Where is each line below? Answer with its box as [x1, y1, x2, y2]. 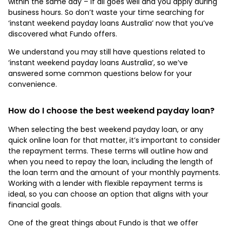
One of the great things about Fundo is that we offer [8, 217, 198, 228]
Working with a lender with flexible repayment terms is [8, 178, 203, 188]
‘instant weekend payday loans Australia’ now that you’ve [8, 17, 214, 28]
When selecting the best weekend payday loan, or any [8, 124, 203, 135]
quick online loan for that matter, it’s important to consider [8, 135, 220, 145]
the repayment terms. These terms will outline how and [8, 145, 208, 156]
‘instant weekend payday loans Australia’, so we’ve [8, 57, 188, 68]
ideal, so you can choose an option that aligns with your [8, 188, 208, 199]
